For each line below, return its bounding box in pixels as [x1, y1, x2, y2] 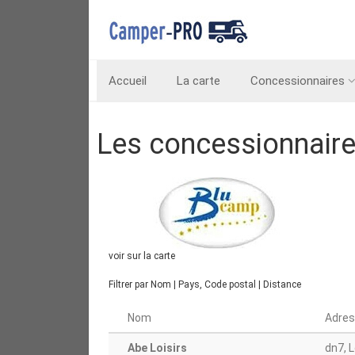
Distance [263, 279, 301, 290]
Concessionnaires [250, 74, 345, 88]
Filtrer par [109, 279, 151, 290]
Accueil [109, 74, 147, 88]
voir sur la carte [109, 250, 175, 261]
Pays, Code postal [178, 279, 256, 290]
